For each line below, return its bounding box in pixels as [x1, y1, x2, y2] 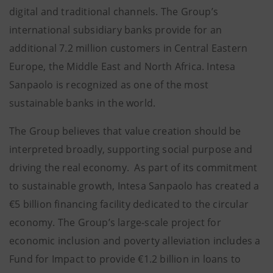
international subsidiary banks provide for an [9, 23, 222, 37]
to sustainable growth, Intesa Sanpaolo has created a [9, 179, 260, 193]
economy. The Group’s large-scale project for [9, 216, 221, 229]
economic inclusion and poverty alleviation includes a [9, 234, 261, 247]
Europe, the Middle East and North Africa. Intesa [9, 60, 236, 73]
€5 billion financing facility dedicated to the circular [9, 197, 249, 211]
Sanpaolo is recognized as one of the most [9, 78, 209, 91]
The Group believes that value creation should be [9, 124, 241, 138]
